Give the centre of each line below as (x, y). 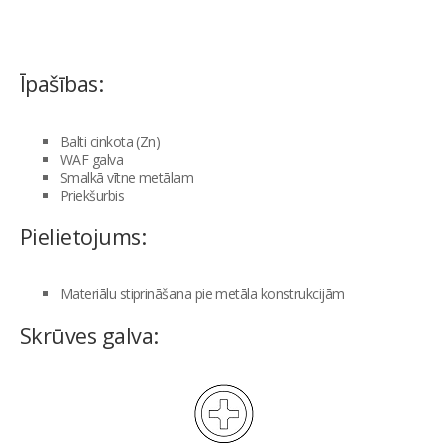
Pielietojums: (83, 236)
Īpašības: (62, 83)
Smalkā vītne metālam (127, 177)
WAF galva (92, 159)
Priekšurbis (92, 195)
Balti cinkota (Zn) (110, 141)
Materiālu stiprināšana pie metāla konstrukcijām (202, 294)
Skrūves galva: (89, 335)
